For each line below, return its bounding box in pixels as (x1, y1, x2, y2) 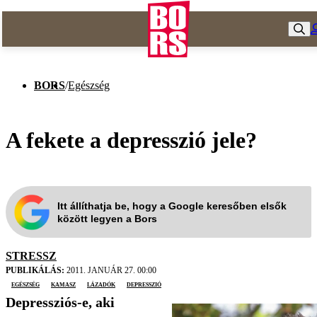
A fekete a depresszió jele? (6, 127, 257, 153)
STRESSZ (6, 250, 57, 263)
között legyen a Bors (57, 212, 157, 224)
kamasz (51, 279, 76, 289)
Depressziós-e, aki (6, 294, 115, 311)
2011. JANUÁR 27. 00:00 (64, 265, 156, 276)
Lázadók (87, 279, 115, 289)
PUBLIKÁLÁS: (6, 265, 64, 276)
